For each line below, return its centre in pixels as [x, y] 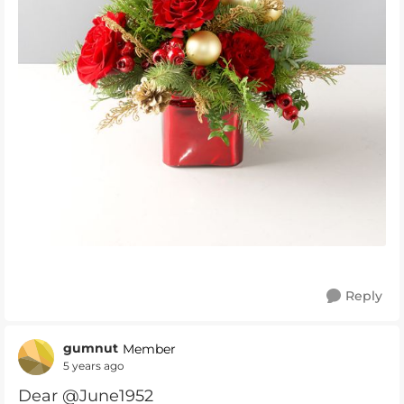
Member [149, 349]
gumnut [91, 349]
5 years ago [94, 366]
